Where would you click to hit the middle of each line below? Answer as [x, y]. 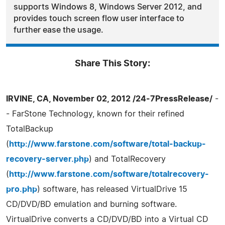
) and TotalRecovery [127, 159]
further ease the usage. [59, 30]
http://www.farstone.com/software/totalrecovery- [109, 174]
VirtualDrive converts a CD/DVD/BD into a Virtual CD [107, 219]
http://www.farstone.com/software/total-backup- [107, 144]
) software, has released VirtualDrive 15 [112, 189]
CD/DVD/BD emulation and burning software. [91, 204]
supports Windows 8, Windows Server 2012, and [108, 7]
